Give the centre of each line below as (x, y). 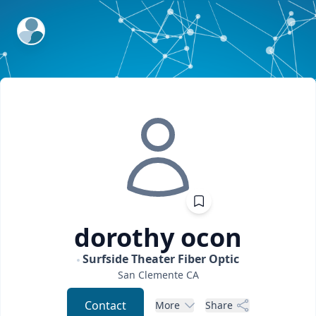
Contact (105, 305)
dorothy (124, 237)
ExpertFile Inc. (55, 26)
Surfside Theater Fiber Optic (161, 259)
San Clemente (150, 275)
